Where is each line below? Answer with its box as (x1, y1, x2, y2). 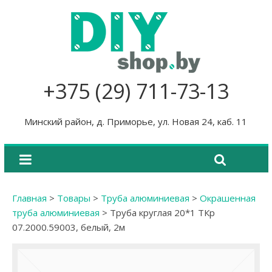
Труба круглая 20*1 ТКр (109, 206, 215, 219)
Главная (12, 192, 47, 204)
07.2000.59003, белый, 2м (12, 221, 125, 233)
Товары (56, 192, 90, 204)
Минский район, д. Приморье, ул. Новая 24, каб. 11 (24, 115, 248, 127)
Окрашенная (199, 192, 256, 204)
